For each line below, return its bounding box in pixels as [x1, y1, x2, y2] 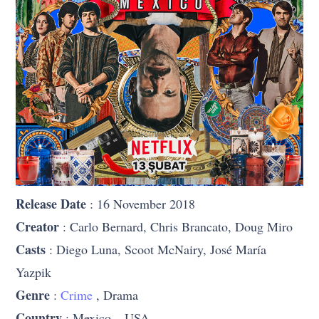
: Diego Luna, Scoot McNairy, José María [46, 240, 267, 258]
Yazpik [16, 263, 52, 281]
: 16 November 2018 [86, 194, 196, 212]
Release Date [16, 194, 87, 213]
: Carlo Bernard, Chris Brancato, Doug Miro [59, 217, 293, 235]
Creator [16, 216, 60, 236]
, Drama [93, 286, 139, 303]
